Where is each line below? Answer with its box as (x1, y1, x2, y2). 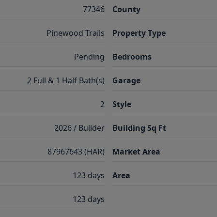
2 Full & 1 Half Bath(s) (27, 75, 105, 86)
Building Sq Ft (112, 123, 166, 133)
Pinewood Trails (46, 28, 105, 38)
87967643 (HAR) (47, 146, 105, 157)
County (112, 4, 140, 15)
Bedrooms (112, 51, 152, 62)
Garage (112, 75, 140, 86)
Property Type (112, 28, 166, 38)
